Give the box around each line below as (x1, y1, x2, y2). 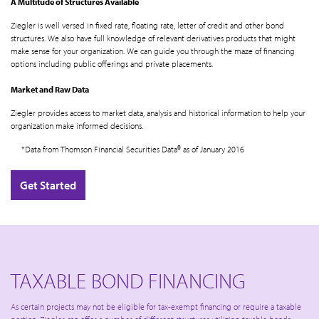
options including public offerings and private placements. (11, 58, 213, 70)
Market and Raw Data (11, 84, 89, 95)
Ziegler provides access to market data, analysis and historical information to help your (11, 108, 305, 119)
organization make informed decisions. (11, 120, 143, 132)
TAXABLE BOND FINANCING (11, 267, 246, 295)
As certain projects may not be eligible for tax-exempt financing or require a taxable (11, 301, 301, 313)
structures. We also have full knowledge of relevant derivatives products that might (11, 33, 296, 44)
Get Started (20, 178, 76, 193)
